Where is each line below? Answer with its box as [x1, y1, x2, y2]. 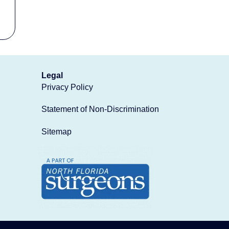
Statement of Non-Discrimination [41, 105, 159, 114]
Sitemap [41, 127, 72, 136]
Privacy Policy [41, 82, 93, 91]
